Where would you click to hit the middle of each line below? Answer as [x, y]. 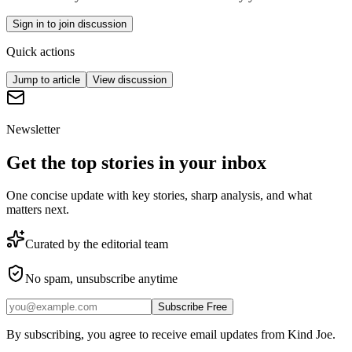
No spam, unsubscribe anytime [101, 279]
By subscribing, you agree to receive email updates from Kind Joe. [171, 335]
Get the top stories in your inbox [136, 162]
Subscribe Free [192, 307]
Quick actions [40, 51]
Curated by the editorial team [97, 244]
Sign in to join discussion [70, 24]
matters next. [38, 210]
